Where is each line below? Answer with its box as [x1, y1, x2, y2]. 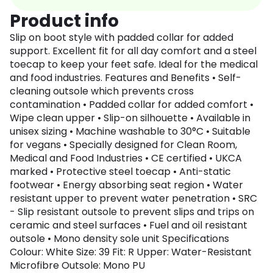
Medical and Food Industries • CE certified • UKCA [10, 151, 242, 166]
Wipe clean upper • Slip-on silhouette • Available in [10, 111, 250, 126]
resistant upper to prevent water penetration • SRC [10, 191, 257, 206]
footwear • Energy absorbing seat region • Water [10, 178, 243, 193]
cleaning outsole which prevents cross [10, 84, 194, 99]
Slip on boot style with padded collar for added [10, 30, 233, 45]
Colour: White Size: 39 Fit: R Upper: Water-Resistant [10, 245, 252, 260]
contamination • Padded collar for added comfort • [10, 97, 253, 112]
